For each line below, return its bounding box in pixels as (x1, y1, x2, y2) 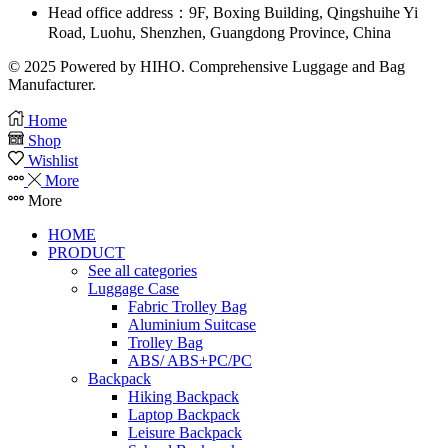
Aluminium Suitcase (128, 315, 256, 333)
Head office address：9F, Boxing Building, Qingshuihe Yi (48, 3, 418, 21)
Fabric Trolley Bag (128, 297, 247, 315)
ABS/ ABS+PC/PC (128, 351, 252, 369)
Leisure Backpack (128, 423, 242, 441)
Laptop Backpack (128, 405, 240, 423)
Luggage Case (88, 279, 179, 297)
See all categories (88, 261, 197, 279)
